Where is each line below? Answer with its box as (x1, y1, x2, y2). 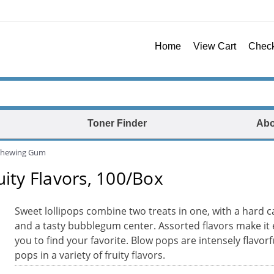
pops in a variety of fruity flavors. (14, 248, 165, 262)
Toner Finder (87, 118, 147, 128)
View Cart (193, 41, 237, 51)
